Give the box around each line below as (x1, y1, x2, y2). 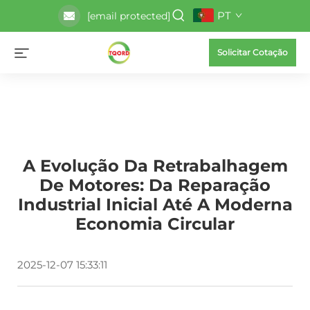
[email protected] (86, 10, 170, 22)
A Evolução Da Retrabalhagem (22, 156, 288, 176)
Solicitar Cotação (217, 47, 288, 57)
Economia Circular (75, 214, 235, 234)
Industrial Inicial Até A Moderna (17, 194, 293, 215)
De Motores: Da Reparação (39, 175, 271, 195)
